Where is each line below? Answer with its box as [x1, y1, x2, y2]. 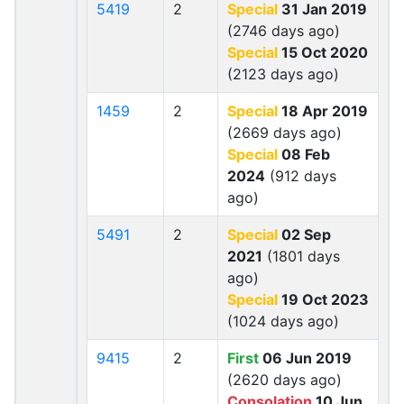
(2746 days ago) [227, 22, 340, 40]
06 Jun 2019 [259, 349, 352, 367]
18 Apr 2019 [278, 102, 368, 120]
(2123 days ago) [227, 65, 339, 83]
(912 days [265, 167, 336, 185]
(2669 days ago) [227, 124, 342, 142]
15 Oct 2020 [278, 43, 368, 61]
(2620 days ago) [227, 371, 342, 389]
